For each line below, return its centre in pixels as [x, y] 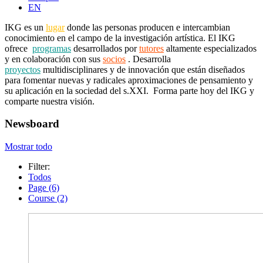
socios [114, 59]
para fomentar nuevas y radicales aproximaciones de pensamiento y [129, 80]
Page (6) [44, 187]
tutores [151, 48]
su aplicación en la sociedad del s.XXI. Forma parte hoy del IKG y [129, 90]
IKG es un [25, 27]
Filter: [39, 166]
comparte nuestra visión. [54, 101]
